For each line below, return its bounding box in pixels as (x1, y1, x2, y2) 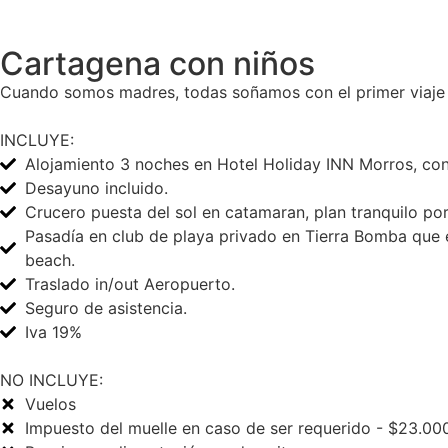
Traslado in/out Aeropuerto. (25, 274, 235, 294)
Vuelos (25, 394, 76, 414)
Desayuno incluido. (25, 178, 168, 198)
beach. (25, 250, 75, 270)
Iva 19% (25, 322, 82, 342)
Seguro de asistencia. (25, 298, 187, 318)
